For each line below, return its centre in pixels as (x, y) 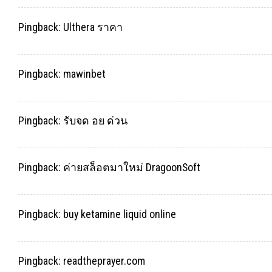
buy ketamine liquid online (120, 214)
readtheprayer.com (104, 260)
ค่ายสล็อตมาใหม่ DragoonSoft (132, 168)
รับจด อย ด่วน (95, 121)
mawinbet (84, 74)
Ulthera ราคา (93, 27)
